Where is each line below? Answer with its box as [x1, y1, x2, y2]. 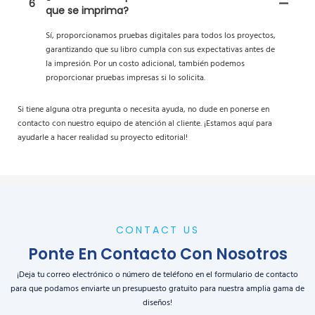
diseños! [143, 295, 172, 310]
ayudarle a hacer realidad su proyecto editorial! [18, 131, 188, 146]
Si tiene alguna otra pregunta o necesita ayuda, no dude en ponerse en [18, 103, 269, 117]
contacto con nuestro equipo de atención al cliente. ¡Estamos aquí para [18, 117, 272, 131]
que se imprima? [46, 4, 129, 18]
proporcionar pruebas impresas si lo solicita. [46, 71, 205, 86]
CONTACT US [115, 223, 200, 238]
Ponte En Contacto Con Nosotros [27, 243, 288, 266]
